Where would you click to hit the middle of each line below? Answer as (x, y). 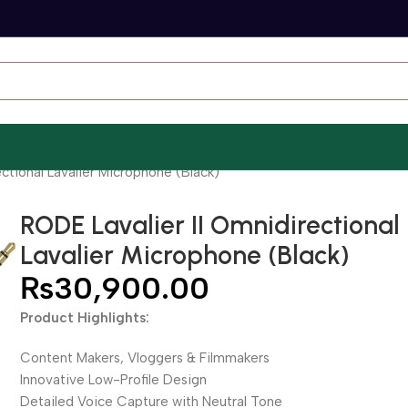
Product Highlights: (85, 318)
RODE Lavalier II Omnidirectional (210, 225)
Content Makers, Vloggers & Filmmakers (145, 358)
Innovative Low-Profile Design (114, 380)
